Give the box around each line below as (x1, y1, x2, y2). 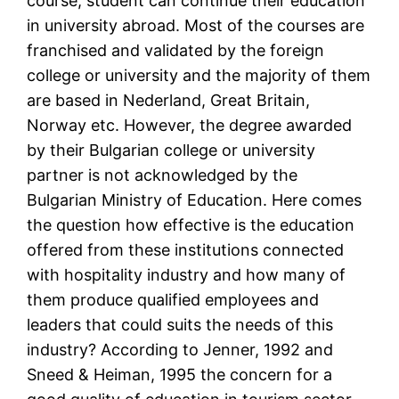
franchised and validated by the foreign (27, 41, 325, 61)
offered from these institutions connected (27, 240, 345, 260)
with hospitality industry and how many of (27, 265, 346, 285)
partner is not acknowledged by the (27, 166, 298, 185)
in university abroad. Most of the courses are (27, 16, 365, 36)
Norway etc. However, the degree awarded (27, 116, 353, 135)
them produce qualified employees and (27, 290, 320, 310)
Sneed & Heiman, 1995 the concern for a (27, 365, 333, 385)
